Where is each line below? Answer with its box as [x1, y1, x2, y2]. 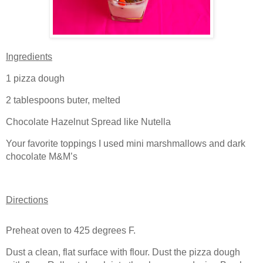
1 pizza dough [6, 73, 65, 83]
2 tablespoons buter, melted [6, 95, 120, 105]
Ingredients [6, 51, 52, 62]
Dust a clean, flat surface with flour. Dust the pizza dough [6, 247, 240, 257]
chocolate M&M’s [6, 151, 77, 161]
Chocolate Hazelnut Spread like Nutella [6, 116, 171, 127]
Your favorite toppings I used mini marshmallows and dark [6, 138, 245, 149]
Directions [6, 194, 48, 205]
